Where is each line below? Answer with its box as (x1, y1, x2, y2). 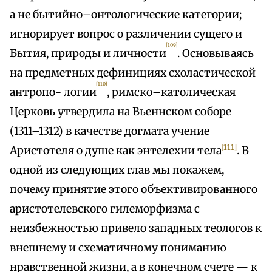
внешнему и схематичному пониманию (10, 241, 226, 255)
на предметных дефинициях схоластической (10, 66, 256, 80)
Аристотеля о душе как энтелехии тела (10, 144, 222, 158)
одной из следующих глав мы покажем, (10, 163, 224, 177)
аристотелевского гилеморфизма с (10, 202, 200, 216)
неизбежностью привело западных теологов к (10, 222, 262, 236)
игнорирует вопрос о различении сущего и (10, 27, 242, 41)
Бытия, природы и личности (10, 47, 166, 61)
